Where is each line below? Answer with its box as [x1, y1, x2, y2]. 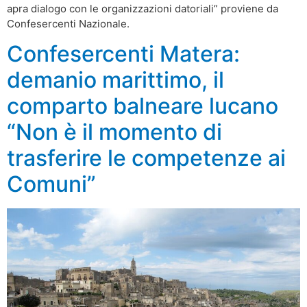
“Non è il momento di [7, 119, 222, 146]
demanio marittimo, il [7, 66, 224, 94]
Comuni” [7, 171, 96, 198]
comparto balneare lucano [7, 93, 278, 120]
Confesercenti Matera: [7, 40, 240, 68]
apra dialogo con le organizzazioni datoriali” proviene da [7, 1, 278, 15]
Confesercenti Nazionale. [7, 16, 130, 30]
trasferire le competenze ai [7, 145, 286, 172]
